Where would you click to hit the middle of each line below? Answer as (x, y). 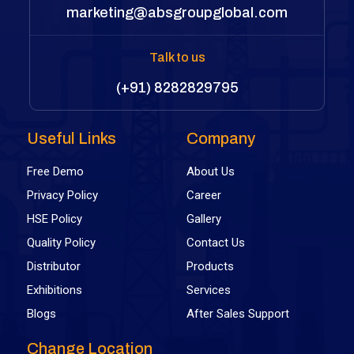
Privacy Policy (63, 195)
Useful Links (72, 138)
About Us (211, 171)
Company (221, 138)
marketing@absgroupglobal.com (177, 12)
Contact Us (216, 242)
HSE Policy (55, 218)
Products (210, 266)
